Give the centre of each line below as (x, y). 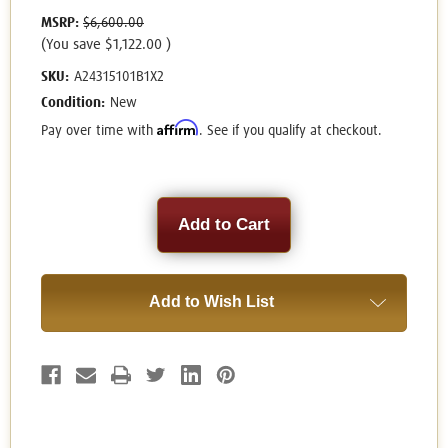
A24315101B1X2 (118, 77)
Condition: (73, 103)
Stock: (62, 225)
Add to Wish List (211, 302)
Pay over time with (99, 131)
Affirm (178, 128)
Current (66, 206)
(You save (71, 45)
